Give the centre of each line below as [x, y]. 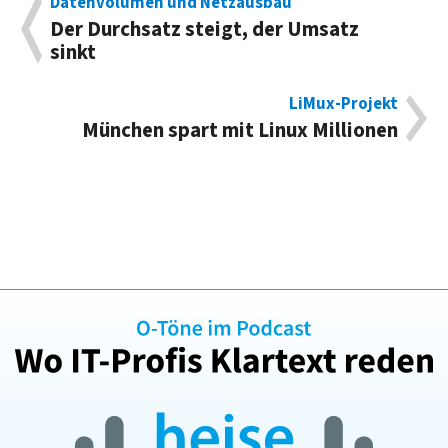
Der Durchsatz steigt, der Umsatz [205, 29]
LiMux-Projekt [343, 104]
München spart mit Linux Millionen [239, 131]
